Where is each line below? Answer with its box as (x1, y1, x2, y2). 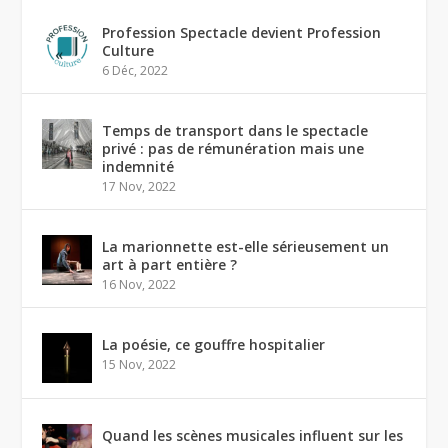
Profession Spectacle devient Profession (102, 22, 382, 42)
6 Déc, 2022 (102, 61, 169, 79)
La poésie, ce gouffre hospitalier (102, 334, 326, 354)
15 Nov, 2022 (102, 355, 177, 373)
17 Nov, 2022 (102, 177, 177, 195)
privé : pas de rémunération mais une (102, 138, 365, 158)
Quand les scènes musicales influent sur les (102, 425, 404, 445)
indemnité (102, 156, 175, 176)
